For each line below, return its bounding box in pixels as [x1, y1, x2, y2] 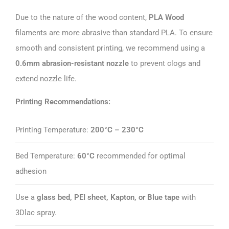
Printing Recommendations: [15, 97, 110, 106]
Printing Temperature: [15, 125, 90, 134]
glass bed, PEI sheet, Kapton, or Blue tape [37, 192, 179, 202]
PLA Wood [149, 12, 184, 22]
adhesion [15, 166, 47, 176]
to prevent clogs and [129, 58, 200, 68]
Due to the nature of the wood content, [15, 12, 149, 22]
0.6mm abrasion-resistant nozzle [15, 58, 129, 68]
